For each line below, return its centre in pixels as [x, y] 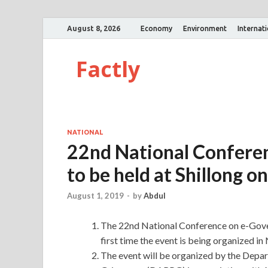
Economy [156, 28]
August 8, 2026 [94, 28]
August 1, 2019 [95, 196]
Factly [108, 69]
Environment [205, 28]
